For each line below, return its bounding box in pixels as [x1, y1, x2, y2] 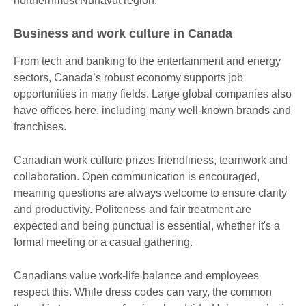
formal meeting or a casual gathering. [14, 236, 198, 248]
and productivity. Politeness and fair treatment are [14, 203, 251, 215]
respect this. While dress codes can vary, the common [14, 286, 272, 298]
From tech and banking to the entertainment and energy [14, 55, 281, 67]
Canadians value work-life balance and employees [14, 269, 259, 281]
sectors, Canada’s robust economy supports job [14, 71, 243, 83]
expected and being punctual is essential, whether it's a [14, 219, 280, 232]
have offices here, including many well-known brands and [14, 104, 291, 116]
